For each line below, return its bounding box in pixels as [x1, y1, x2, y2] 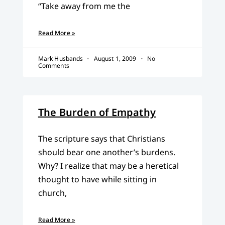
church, [38, 187, 67, 199]
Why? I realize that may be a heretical [38, 160, 179, 172]
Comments [38, 61, 69, 70]
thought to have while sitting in [38, 174, 157, 185]
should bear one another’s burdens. [38, 147, 175, 158]
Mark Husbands [38, 54, 85, 63]
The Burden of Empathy [38, 105, 156, 120]
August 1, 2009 [92, 54, 138, 63]
